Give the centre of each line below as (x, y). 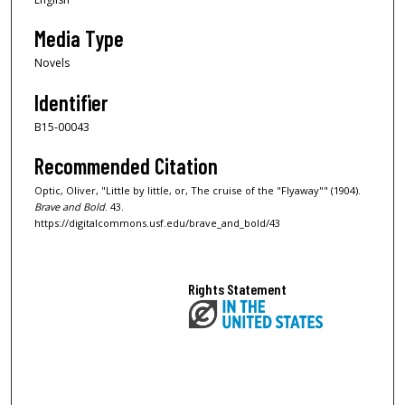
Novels (52, 63)
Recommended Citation (126, 166)
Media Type (79, 39)
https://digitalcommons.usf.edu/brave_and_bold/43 (157, 223)
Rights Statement (238, 288)
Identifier (71, 102)
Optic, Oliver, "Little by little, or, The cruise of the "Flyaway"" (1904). (198, 191)
